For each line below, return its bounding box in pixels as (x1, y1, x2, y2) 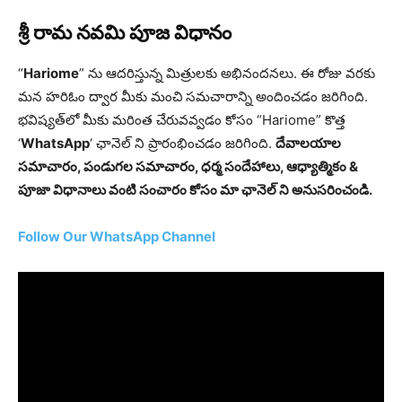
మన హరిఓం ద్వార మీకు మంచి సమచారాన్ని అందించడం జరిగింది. (18, 88, 368, 105)
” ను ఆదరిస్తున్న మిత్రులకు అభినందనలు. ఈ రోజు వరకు (79, 65, 375, 82)
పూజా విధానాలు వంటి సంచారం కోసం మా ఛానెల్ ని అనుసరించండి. (18, 181, 372, 198)
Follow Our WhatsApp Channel (18, 228, 215, 245)
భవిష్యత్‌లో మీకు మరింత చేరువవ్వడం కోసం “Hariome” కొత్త (18, 111, 345, 128)
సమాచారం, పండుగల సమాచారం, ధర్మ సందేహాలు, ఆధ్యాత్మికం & (18, 158, 358, 175)
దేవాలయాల (275, 135, 341, 152)
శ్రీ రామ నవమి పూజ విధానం (18, 22, 232, 44)
